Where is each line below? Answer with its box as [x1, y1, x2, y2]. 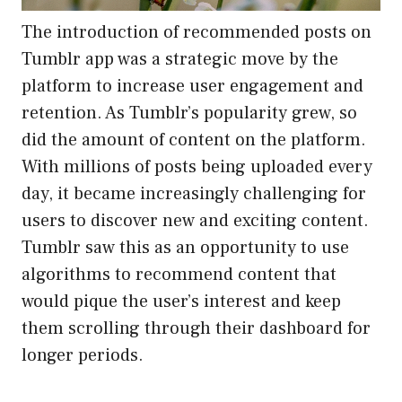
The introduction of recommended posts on [22, 21, 371, 45]
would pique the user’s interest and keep [22, 290, 341, 314]
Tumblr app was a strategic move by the [22, 48, 338, 72]
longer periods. [22, 344, 144, 368]
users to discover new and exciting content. [22, 209, 369, 233]
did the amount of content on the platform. [22, 128, 366, 153]
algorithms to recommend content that [22, 263, 336, 287]
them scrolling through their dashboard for [22, 317, 371, 341]
